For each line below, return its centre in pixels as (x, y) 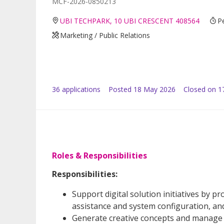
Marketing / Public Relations (105, 35)
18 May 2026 (154, 89)
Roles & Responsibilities (99, 155)
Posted (120, 89)
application (78, 89)
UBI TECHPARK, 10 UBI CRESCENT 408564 (130, 20)
